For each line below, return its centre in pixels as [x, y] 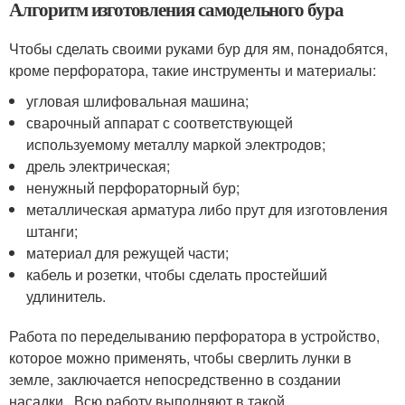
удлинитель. [66, 297]
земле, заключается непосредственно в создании [175, 380]
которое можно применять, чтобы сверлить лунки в [180, 358]
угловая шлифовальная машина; [138, 101]
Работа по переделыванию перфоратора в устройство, [194, 336]
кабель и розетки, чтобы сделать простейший [177, 275]
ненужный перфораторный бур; [133, 188]
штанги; [52, 231]
